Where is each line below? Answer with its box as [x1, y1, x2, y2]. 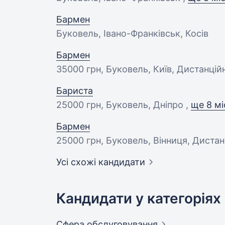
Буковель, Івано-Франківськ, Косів [56, 28, 208, 39]
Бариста [56, 85, 93, 96]
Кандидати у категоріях [56, 190, 221, 207]
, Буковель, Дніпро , [101, 99, 191, 110]
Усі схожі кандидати [56, 157, 145, 167]
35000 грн [56, 64, 101, 74]
